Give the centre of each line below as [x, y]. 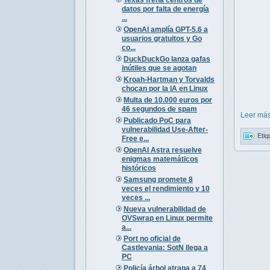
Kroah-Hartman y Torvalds [169, 79]
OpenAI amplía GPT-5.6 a [165, 29]
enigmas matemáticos [160, 159]
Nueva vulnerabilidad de [165, 209]
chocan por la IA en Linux [165, 88]
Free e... [135, 138]
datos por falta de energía [165, 9]
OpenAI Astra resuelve [162, 150]
